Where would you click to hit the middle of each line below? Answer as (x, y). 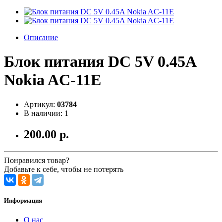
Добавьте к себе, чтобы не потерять (64, 169)
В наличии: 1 (46, 113)
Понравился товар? (37, 160)
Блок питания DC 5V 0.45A (100, 62)
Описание (41, 37)
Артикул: (40, 104)
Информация (23, 200)
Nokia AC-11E (53, 80)
